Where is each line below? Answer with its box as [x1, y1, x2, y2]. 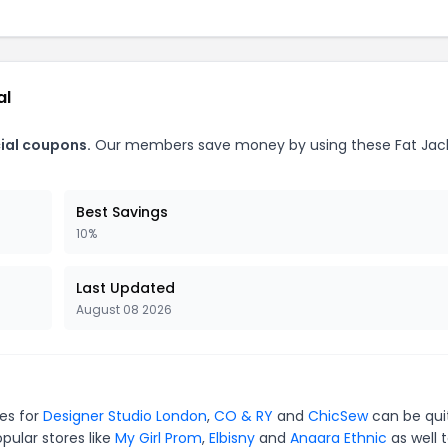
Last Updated [76, 278, 175, 298]
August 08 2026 [76, 301, 172, 318]
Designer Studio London [43, 406, 207, 426]
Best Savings [76, 202, 168, 222]
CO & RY [214, 406, 273, 426]
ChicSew [308, 406, 368, 426]
